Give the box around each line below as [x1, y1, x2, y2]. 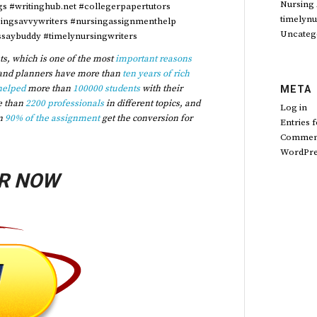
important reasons [115, 52, 192, 64]
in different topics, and [103, 97, 200, 109]
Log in [280, 102, 307, 113]
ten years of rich [122, 67, 190, 79]
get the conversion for [99, 112, 192, 124]
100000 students [72, 82, 140, 94]
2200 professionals [25, 97, 104, 109]
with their [139, 82, 183, 94]
